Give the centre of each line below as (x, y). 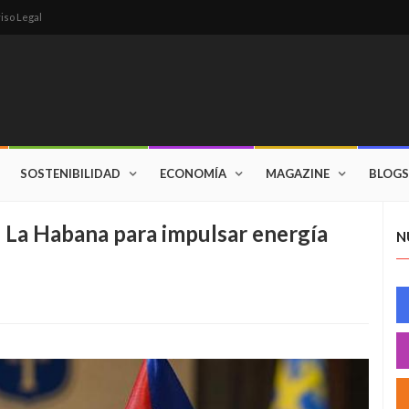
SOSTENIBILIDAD (70, 173)
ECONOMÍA (193, 173)
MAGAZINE (298, 173)
